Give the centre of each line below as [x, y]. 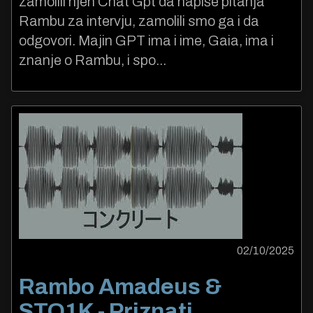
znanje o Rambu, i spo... [93, 60]
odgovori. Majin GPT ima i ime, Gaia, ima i [146, 40]
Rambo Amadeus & [121, 287]
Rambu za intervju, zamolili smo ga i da [139, 21]
